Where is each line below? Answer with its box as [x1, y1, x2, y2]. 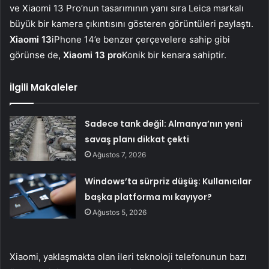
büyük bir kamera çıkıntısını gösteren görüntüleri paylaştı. [10, 17, 253, 29]
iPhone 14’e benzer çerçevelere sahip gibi [52, 33, 230, 45]
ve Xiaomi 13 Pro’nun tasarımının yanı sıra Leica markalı [10, 2, 244, 14]
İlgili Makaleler [10, 80, 77, 94]
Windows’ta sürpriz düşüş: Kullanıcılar [85, 175, 252, 187]
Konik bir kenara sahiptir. [122, 49, 226, 61]
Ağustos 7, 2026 [92, 150, 147, 159]
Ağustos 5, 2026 [92, 207, 147, 217]
